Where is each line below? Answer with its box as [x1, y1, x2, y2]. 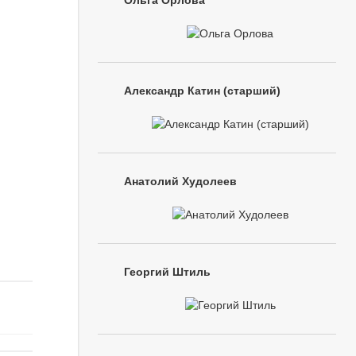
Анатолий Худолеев [124, 175, 237, 188]
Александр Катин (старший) [124, 84, 281, 97]
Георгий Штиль [124, 265, 211, 278]
